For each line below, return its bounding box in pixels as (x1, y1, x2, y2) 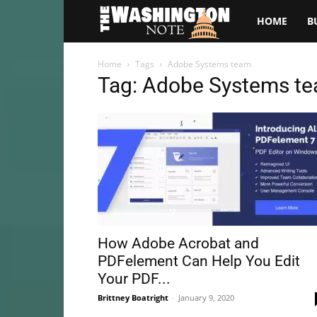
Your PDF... (98, 270, 171, 287)
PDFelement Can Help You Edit (98, 253, 300, 270)
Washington (246, 56, 303, 69)
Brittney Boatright (98, 292, 168, 303)
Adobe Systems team (168, 58, 251, 70)
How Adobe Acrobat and (98, 235, 259, 252)
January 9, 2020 (178, 292, 234, 303)
